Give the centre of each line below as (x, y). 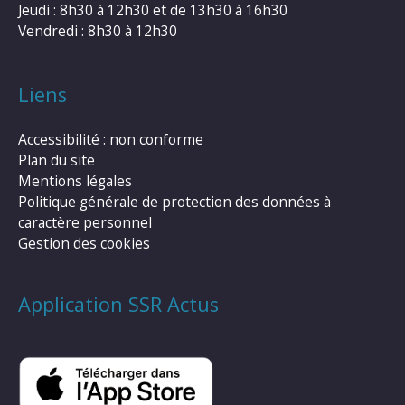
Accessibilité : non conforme (111, 140)
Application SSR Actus (118, 305)
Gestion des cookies (84, 244)
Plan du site (57, 160)
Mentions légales (75, 181)
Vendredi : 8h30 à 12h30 (98, 30)
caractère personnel (85, 223)
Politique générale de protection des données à (174, 202)
